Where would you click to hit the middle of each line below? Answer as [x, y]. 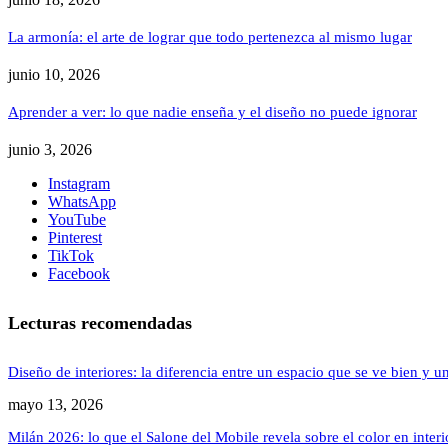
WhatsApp [82, 201]
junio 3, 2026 [50, 149]
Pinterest [75, 237]
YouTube [77, 219]
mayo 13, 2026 [55, 404]
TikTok [71, 255]
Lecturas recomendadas [100, 322]
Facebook [79, 273]
